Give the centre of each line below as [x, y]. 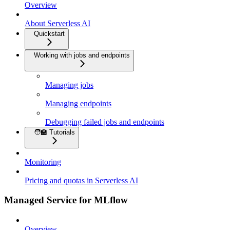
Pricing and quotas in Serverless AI [81, 180]
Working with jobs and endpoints [82, 55]
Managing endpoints [78, 103]
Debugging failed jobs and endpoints [105, 122]
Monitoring [43, 162]
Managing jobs [69, 85]
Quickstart [49, 33]
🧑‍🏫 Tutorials [54, 132]
